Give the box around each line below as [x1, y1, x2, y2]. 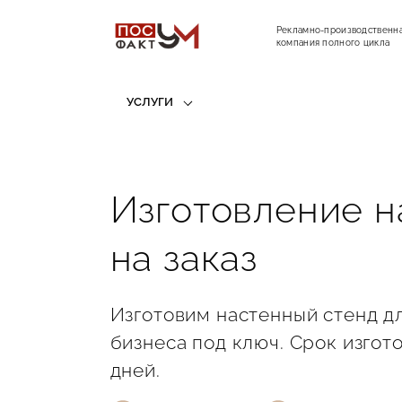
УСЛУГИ [126, 94, 173, 109]
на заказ [109, 236, 258, 280]
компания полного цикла [275, 38, 390, 48]
